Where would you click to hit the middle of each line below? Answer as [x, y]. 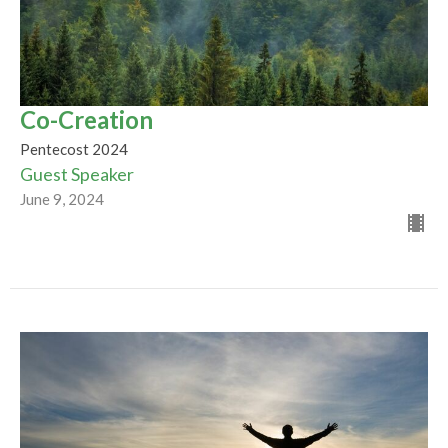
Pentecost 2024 [74, 149]
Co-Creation [86, 119]
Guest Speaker [77, 174]
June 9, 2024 [62, 199]
